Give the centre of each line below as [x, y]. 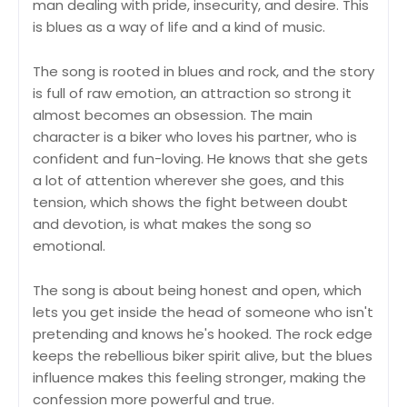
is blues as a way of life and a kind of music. [179, 26]
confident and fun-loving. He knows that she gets [200, 158]
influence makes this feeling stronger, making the [199, 377]
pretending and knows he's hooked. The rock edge [203, 333]
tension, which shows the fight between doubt [190, 202]
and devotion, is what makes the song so [172, 223]
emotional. [69, 245]
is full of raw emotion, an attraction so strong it [192, 93]
